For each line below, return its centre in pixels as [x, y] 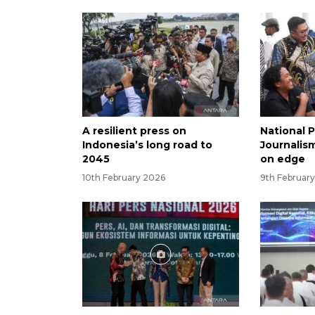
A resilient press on [134, 131]
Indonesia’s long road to [147, 145]
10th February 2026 [124, 178]
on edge [283, 159]
